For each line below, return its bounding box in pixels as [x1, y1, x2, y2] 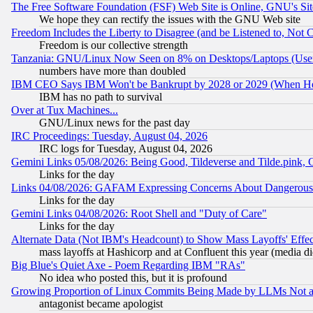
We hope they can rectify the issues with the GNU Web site [39, 13, 300, 26]
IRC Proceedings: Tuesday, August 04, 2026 [11, 130, 208, 143]
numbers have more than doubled [39, 65, 186, 78]
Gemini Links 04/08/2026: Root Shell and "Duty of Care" [11, 208, 267, 220]
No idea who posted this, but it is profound [39, 272, 227, 284]
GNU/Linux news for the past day [39, 117, 190, 129]
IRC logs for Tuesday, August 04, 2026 [39, 143, 212, 155]
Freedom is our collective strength [39, 39, 188, 52]
